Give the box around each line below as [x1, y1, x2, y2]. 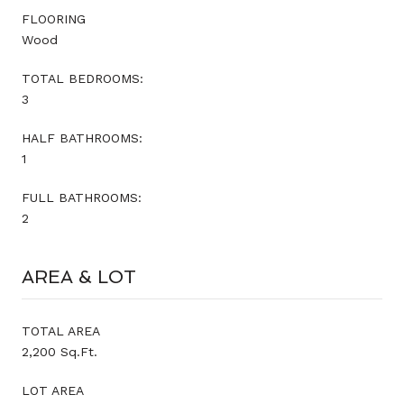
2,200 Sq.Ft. [22, 344, 97, 359]
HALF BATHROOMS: [22, 130, 142, 145]
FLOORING [22, 11, 86, 26]
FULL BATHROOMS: [22, 189, 142, 205]
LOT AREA [22, 382, 84, 398]
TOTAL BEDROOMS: [22, 70, 143, 86]
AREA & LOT [22, 265, 136, 288]
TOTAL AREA [22, 323, 100, 338]
